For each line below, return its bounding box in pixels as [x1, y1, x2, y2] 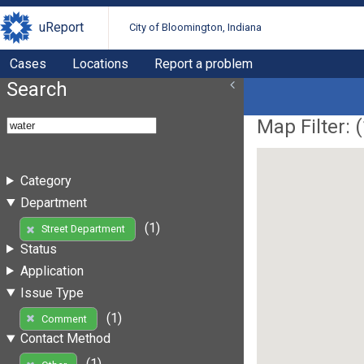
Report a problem [154, 55, 253, 71]
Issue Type [19, 284, 84, 301]
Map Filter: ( [257, 115, 362, 138]
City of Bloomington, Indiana [129, 21, 262, 34]
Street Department [41, 223, 125, 236]
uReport [39, 19, 84, 36]
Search [6, 77, 67, 101]
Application [19, 262, 84, 279]
